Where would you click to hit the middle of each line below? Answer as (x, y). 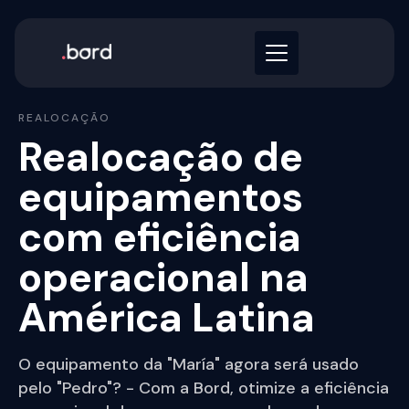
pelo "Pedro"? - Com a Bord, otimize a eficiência (204, 388)
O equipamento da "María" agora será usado (189, 364)
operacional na (163, 278)
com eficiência (160, 237)
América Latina (167, 318)
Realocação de (161, 157)
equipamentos (161, 197)
